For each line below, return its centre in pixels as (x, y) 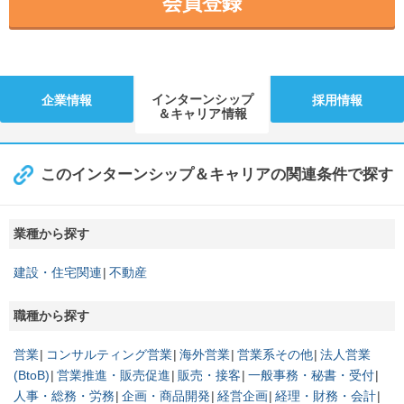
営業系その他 (275, 354)
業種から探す (51, 233)
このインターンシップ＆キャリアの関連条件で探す (217, 174)
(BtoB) (32, 375)
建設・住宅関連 (58, 272)
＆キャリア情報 (202, 113)
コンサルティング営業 (109, 354)
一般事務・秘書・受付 (311, 375)
